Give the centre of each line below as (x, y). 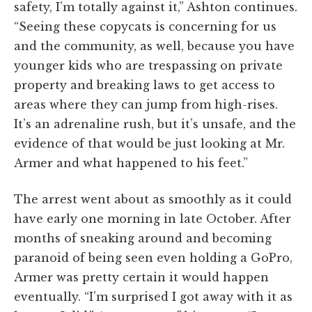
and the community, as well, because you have (154, 46)
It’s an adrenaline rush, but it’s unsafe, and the (155, 124)
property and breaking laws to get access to (145, 85)
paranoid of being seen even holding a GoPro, (153, 257)
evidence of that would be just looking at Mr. (149, 143)
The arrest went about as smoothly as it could (153, 199)
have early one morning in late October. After (153, 218)
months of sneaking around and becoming (143, 238)
